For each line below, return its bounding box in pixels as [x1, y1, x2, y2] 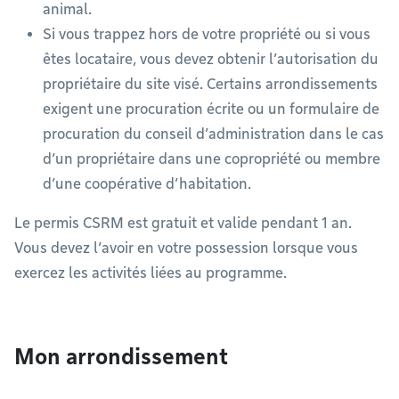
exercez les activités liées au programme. [14, 265, 287, 281]
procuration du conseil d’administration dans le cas [43, 126, 384, 142]
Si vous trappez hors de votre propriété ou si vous [43, 26, 370, 43]
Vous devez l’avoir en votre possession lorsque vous [14, 240, 358, 256]
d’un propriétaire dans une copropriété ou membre [43, 151, 380, 167]
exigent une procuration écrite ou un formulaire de [43, 101, 379, 118]
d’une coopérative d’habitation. [43, 175, 251, 192]
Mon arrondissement [14, 344, 228, 370]
